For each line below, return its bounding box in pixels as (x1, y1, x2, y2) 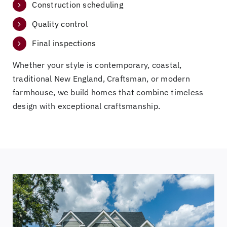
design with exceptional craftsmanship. (12, 100, 161, 111)
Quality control (32, 19, 88, 29)
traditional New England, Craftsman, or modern (12, 73, 190, 84)
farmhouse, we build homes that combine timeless (12, 87, 204, 97)
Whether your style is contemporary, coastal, (12, 59, 182, 70)
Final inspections (32, 38, 96, 49)
